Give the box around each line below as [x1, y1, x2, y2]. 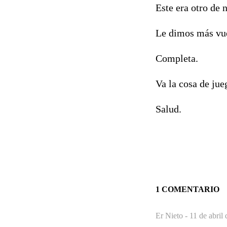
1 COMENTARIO [156, 184, 219, 194]
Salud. [156, 103, 181, 115]
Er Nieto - [156, 211, 190, 220]
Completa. [156, 52, 198, 64]
